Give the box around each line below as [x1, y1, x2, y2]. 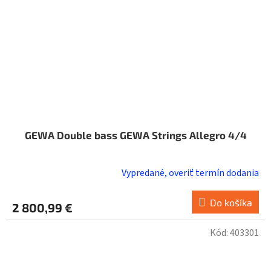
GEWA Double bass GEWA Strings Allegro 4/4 [24, 128, 247, 141]
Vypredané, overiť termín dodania [122, 166, 259, 180]
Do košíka [210, 196, 252, 208]
